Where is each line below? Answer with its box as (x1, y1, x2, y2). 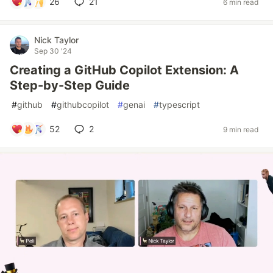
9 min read (223, 124, 258, 134)
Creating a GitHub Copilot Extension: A (10, 63, 239, 77)
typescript (159, 99, 200, 110)
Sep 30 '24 (34, 46, 72, 55)
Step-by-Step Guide (10, 78, 130, 93)
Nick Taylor (34, 35, 79, 45)
